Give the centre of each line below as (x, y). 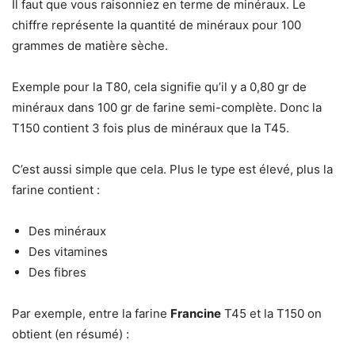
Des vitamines (68, 251)
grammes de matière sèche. (90, 45)
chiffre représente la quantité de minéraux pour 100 (157, 25)
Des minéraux (67, 231)
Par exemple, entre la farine (91, 313)
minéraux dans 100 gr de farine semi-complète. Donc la (167, 107)
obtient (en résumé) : (71, 334)
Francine (196, 313)
